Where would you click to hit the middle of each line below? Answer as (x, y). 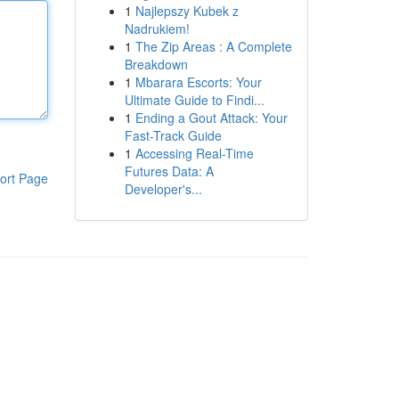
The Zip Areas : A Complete (213, 46)
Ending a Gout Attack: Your (211, 118)
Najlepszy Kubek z (187, 11)
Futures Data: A (169, 171)
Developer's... (163, 189)
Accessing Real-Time (194, 153)
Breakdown (156, 64)
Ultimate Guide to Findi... (194, 100)
